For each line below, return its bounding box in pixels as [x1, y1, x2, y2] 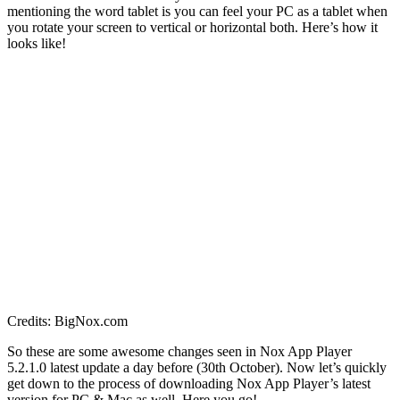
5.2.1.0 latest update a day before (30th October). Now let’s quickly [7, 360, 387, 375]
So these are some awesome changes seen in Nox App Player [7, 344, 352, 359]
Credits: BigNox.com [7, 313, 128, 329]
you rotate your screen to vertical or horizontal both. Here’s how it [7, 20, 378, 35]
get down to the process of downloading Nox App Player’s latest [7, 376, 371, 391]
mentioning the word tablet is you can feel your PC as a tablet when [7, 4, 387, 19]
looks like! [7, 36, 66, 51]
